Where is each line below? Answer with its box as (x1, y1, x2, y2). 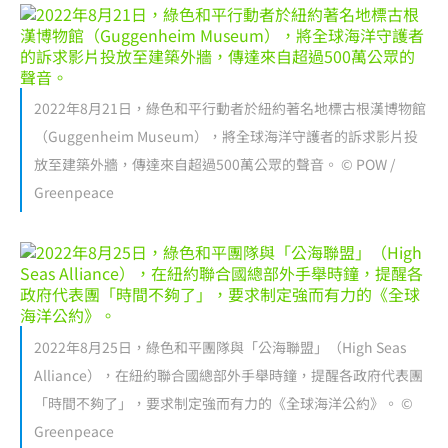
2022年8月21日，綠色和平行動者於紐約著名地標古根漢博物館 (34, 98, 426, 119)
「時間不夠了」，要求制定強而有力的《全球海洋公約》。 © (34, 392, 413, 413)
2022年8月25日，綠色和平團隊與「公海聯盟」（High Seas (34, 336, 407, 357)
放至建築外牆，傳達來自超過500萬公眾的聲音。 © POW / (34, 154, 395, 175)
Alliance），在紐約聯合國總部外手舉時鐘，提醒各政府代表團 (34, 364, 423, 385)
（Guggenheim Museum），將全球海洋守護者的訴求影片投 (34, 126, 418, 147)
